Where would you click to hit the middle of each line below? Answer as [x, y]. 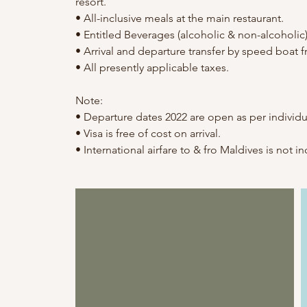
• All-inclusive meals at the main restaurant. [180, 18]
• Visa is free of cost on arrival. [148, 133]
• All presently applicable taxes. [152, 67]
